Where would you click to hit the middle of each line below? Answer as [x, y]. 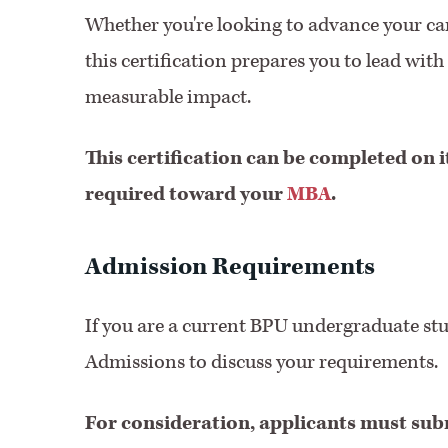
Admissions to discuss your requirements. [261, 362]
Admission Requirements [229, 267]
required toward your [185, 194]
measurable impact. [167, 97]
